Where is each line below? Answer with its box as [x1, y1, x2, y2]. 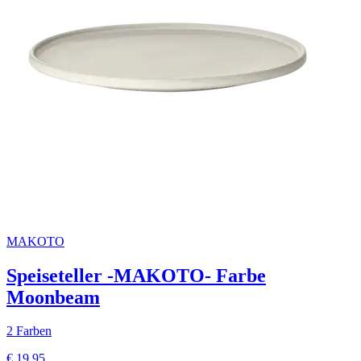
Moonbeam [6, 286, 100, 308]
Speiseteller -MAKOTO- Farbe [6, 264, 266, 286]
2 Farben [6, 324, 52, 338]
